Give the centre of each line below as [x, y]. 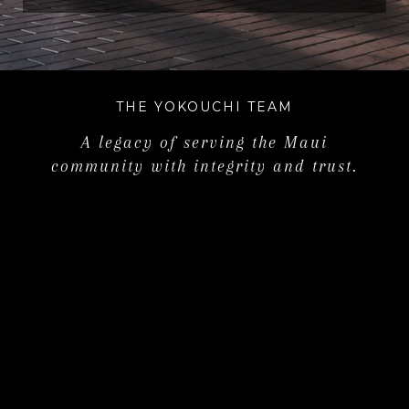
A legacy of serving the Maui [204, 143]
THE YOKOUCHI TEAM [204, 107]
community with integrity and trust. [204, 167]
